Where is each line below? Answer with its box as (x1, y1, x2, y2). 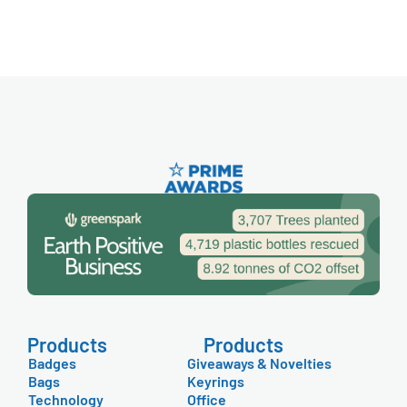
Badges (28, 353, 76, 372)
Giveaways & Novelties (187, 353, 332, 372)
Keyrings (187, 372, 244, 390)
